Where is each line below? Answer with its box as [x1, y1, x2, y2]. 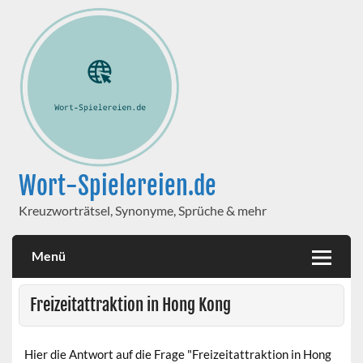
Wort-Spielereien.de [18, 169, 216, 202]
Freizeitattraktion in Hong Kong [29, 294, 231, 316]
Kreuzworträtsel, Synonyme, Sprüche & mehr [18, 202, 267, 218]
